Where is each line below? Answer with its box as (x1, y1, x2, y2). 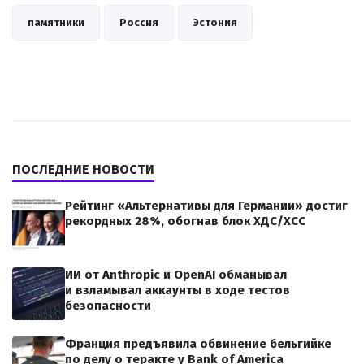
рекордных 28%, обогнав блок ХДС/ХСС (65, 213, 305, 228)
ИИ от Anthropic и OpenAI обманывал (65, 266, 287, 282)
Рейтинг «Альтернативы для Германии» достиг (65, 197, 348, 213)
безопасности (65, 297, 151, 313)
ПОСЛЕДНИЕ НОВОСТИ (12, 161, 154, 177)
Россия (119, 15, 158, 28)
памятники (28, 15, 84, 28)
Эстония (193, 15, 237, 28)
